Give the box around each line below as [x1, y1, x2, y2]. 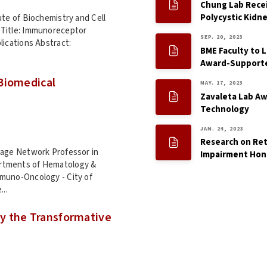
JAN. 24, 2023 [200, 124, 244, 133]
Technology [200, 103, 249, 116]
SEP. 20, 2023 [200, 32, 244, 41]
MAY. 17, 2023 [200, 78, 244, 87]
